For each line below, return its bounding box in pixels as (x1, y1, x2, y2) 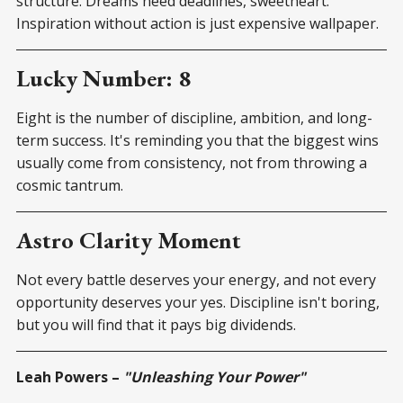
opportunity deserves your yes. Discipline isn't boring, (16, 291, 380, 312)
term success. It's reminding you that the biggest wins (16, 130, 379, 150)
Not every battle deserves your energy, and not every (16, 269, 376, 290)
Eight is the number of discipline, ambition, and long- (16, 107, 372, 128)
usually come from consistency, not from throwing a (16, 152, 367, 173)
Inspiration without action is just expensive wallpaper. (16, 13, 379, 33)
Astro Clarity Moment (16, 224, 241, 255)
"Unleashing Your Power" (123, 366, 306, 387)
